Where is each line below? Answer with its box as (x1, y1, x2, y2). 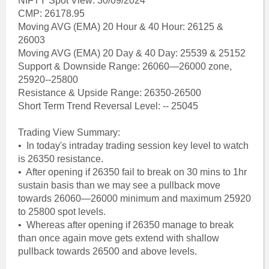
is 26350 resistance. (17, 154, 106, 164)
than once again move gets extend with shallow (17, 233, 219, 243)
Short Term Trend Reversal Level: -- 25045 (17, 101, 198, 111)
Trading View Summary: (17, 127, 120, 138)
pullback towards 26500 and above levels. (17, 246, 197, 256)
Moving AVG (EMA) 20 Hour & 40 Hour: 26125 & (17, 22, 223, 32)
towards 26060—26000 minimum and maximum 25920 (17, 193, 251, 204)
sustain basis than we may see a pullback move (17, 180, 220, 190)
